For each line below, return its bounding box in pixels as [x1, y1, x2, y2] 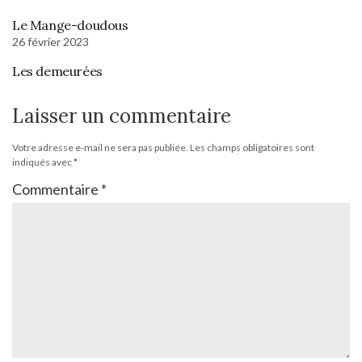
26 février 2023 [12, 34, 89, 48]
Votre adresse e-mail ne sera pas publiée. [12, 141, 188, 154]
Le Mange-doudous [12, 16, 128, 33]
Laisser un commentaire [12, 103, 231, 128]
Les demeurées [12, 62, 103, 79]
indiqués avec [12, 155, 74, 168]
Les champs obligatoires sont [190, 141, 314, 154]
